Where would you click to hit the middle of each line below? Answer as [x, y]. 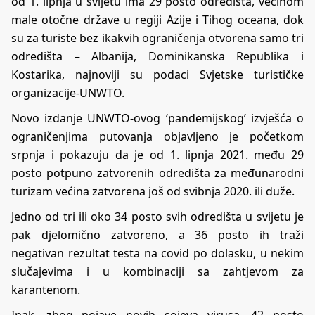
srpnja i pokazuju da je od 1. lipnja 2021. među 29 [157, 155]
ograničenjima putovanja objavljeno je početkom [157, 137]
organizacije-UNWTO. [68, 93]
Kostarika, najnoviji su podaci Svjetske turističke [157, 75]
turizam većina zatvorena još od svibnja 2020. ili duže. [153, 192]
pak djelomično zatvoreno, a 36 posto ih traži [157, 235]
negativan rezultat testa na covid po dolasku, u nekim [157, 253]
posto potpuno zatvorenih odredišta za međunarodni [157, 173]
